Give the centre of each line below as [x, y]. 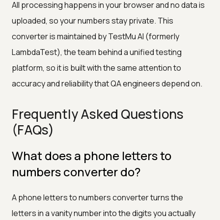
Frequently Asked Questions [98, 114]
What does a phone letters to [92, 155]
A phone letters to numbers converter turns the [97, 197]
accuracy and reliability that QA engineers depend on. [107, 83]
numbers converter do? [76, 171]
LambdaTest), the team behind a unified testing [97, 52]
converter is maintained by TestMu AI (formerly [96, 36]
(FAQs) [33, 129]
